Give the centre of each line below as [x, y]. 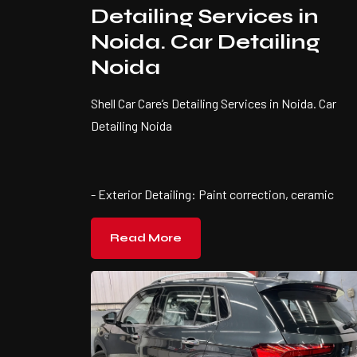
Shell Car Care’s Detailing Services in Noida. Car [214, 103]
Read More [146, 237]
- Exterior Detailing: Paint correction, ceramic [212, 194]
